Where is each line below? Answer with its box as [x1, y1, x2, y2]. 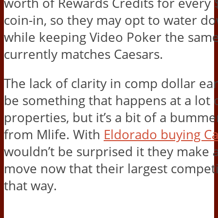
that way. [4, 177, 57, 195]
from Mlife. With [4, 126, 104, 144]
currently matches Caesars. [4, 45, 163, 63]
